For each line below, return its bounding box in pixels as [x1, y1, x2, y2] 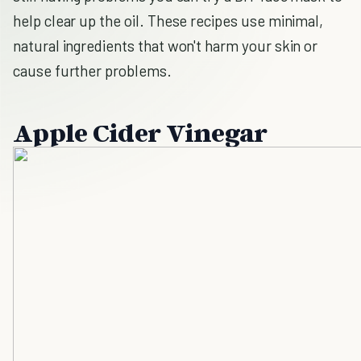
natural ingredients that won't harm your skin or [13, 36, 318, 55]
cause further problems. [13, 61, 172, 80]
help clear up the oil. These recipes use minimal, [13, 11, 324, 30]
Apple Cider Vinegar [13, 117, 268, 147]
